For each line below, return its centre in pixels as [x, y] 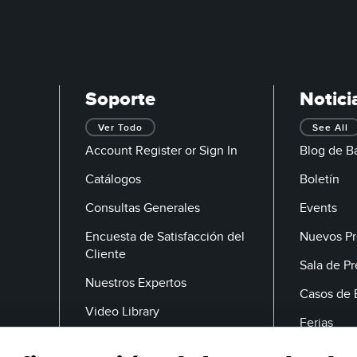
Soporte [120, 99]
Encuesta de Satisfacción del [165, 236]
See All [330, 127]
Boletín [320, 179]
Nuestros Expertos [136, 282]
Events [318, 208]
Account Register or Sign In [161, 150]
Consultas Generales [143, 208]
